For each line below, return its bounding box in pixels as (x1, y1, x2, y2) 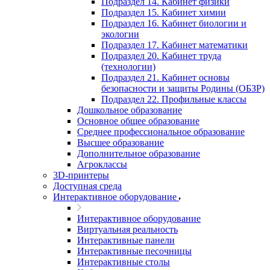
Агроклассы (77, 159, 127, 169)
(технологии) (101, 61, 155, 72)
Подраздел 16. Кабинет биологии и (101, 18, 246, 28)
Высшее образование (77, 137, 164, 148)
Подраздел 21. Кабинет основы (101, 72, 230, 83)
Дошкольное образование (77, 105, 182, 115)
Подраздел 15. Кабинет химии (101, 7, 226, 17)
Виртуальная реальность (77, 224, 178, 234)
